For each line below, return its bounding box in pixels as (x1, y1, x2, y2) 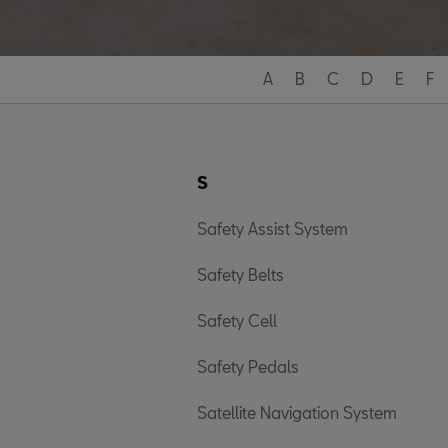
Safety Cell (197, 311, 277, 330)
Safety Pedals (197, 357, 299, 376)
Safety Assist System (197, 219, 348, 238)
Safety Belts (197, 265, 284, 284)
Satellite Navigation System (197, 403, 397, 422)
